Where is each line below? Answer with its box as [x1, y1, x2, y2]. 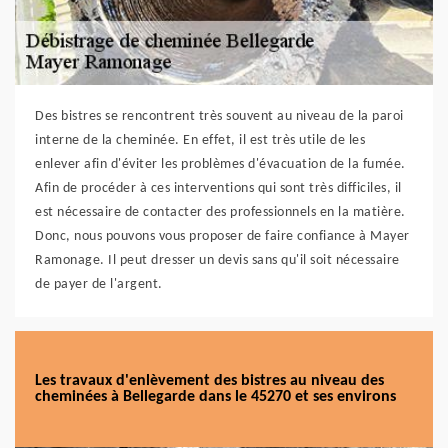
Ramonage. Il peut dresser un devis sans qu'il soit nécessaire [35, 253, 400, 268]
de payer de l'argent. [35, 277, 163, 292]
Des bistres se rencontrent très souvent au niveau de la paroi [35, 109, 404, 124]
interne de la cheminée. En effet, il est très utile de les [35, 133, 365, 148]
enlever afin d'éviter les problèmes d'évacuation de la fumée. [35, 157, 406, 172]
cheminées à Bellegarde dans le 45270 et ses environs [35, 389, 396, 405]
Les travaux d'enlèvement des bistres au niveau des [35, 373, 384, 389]
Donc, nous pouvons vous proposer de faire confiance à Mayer [35, 229, 410, 244]
